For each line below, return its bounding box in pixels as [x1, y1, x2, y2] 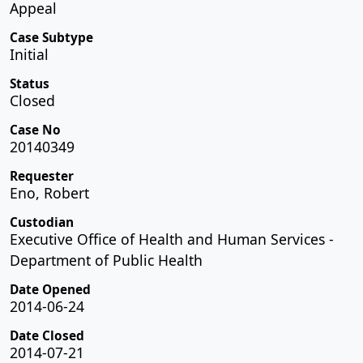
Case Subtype [10, 28, 93, 46]
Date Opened [10, 280, 91, 298]
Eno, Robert [10, 182, 89, 203]
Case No [10, 121, 61, 139]
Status [10, 75, 49, 92]
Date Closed [10, 327, 84, 344]
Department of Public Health [10, 250, 203, 270]
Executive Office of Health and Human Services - [10, 228, 334, 249]
